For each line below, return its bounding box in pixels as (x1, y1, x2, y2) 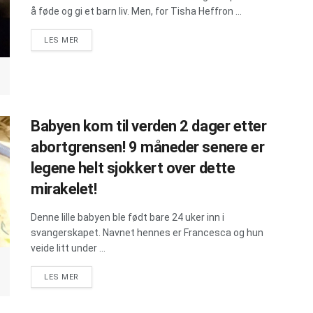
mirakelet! (31, 180, 97, 198)
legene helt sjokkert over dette (31, 159, 235, 177)
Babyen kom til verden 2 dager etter (31, 117, 267, 136)
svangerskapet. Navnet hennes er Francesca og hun (31, 227, 263, 239)
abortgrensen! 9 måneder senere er (31, 138, 265, 156)
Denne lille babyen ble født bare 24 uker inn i (31, 212, 224, 224)
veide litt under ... (31, 242, 105, 254)
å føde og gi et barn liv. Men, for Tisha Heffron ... (31, 6, 242, 17)
